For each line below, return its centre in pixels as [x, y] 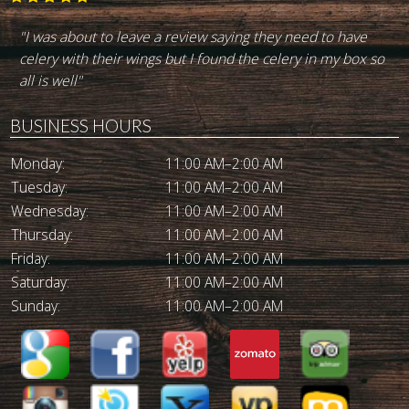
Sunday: [36, 306]
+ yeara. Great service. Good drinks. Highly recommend [195, 59]
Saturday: [41, 283]
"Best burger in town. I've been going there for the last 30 [202, 37]
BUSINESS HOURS [81, 126]
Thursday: [42, 235]
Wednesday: [50, 211]
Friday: [31, 259]
